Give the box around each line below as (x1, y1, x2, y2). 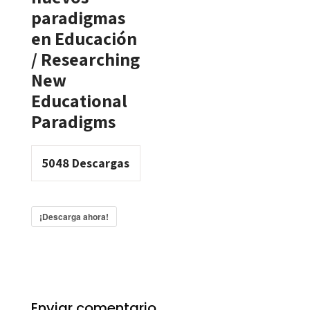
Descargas (69, 155, 129, 171)
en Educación (30, 26, 137, 50)
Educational (30, 89, 127, 112)
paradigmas (30, 6, 125, 29)
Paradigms (30, 109, 116, 133)
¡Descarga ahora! (39, 210, 109, 223)
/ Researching (30, 47, 140, 71)
